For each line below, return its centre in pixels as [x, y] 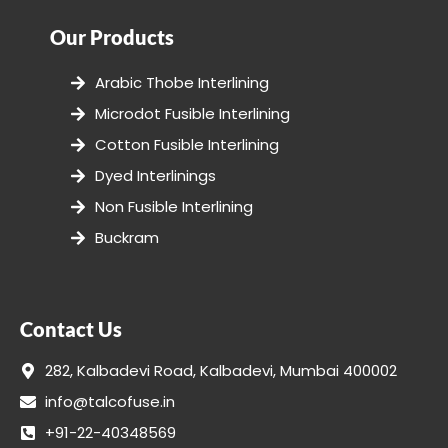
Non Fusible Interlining [174, 207]
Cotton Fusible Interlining [187, 145]
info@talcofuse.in [110, 402]
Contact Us [71, 329]
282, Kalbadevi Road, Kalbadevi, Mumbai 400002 [221, 371]
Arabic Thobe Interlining [182, 83]
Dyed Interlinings [155, 176]
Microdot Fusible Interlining [192, 114]
